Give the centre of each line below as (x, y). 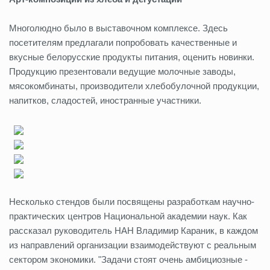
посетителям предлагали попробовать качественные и (123, 42)
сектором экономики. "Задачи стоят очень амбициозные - (128, 259)
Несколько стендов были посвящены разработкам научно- (132, 202)
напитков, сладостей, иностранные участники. (105, 100)
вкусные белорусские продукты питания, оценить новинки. (132, 57)
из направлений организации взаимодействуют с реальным (133, 245)
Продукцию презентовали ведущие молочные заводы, (122, 71)
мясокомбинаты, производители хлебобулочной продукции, (134, 86)
